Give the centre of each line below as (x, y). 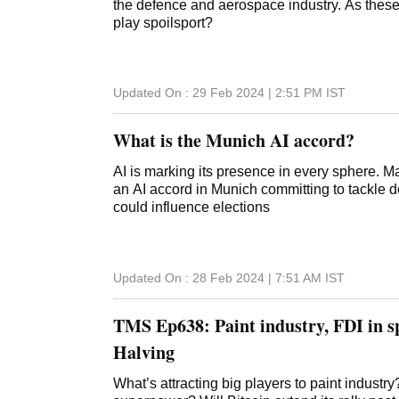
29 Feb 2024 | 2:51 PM (257, 93)
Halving (144, 352)
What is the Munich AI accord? (234, 141)
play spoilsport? (163, 23)
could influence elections (191, 208)
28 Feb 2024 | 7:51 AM (257, 277)
